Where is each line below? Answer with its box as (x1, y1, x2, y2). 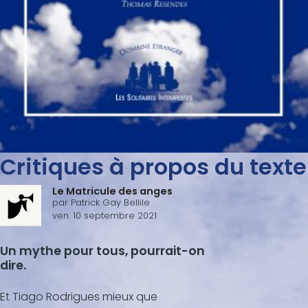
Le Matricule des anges (52, 184, 173, 198)
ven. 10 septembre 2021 (52, 209, 157, 221)
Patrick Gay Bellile (71, 196, 150, 208)
